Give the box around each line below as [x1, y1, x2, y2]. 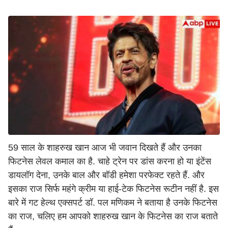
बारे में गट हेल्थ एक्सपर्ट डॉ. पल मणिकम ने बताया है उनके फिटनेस [8, 197, 217, 208]
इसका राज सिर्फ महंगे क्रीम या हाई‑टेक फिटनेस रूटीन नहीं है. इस [8, 184, 219, 194]
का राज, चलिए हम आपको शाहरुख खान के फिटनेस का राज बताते [8, 211, 218, 221]
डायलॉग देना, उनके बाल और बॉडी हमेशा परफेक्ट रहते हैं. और [8, 170, 205, 180]
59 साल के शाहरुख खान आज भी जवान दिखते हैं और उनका [8, 142, 202, 153]
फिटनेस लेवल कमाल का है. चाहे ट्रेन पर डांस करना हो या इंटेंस [8, 156, 211, 166]
